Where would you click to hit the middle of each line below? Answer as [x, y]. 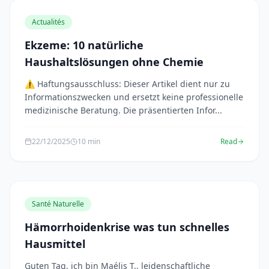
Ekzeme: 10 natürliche [84, 45]
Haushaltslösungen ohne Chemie [114, 62]
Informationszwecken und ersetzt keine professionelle [134, 97]
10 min [89, 141]
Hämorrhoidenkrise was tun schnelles [127, 227]
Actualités [48, 22]
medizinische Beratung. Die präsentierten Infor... [123, 110]
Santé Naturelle [58, 204]
